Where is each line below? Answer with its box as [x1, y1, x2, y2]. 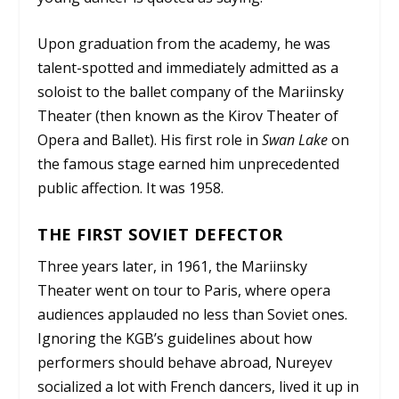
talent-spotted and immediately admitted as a [37, 58, 339, 78]
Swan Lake [262, 130, 332, 151]
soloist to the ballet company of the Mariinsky [37, 82, 345, 102]
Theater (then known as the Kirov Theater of [37, 106, 339, 126]
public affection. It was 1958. [37, 178, 224, 199]
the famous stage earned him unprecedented [37, 154, 340, 175]
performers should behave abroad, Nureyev [37, 352, 333, 372]
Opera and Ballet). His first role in [37, 130, 263, 151]
